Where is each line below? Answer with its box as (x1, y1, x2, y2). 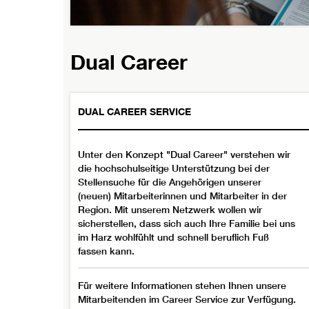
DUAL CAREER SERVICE (78, 106, 191, 118)
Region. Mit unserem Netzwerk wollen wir (78, 203, 262, 217)
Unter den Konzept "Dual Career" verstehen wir (78, 148, 290, 161)
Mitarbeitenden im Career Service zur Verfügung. (78, 293, 296, 306)
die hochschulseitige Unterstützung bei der (78, 162, 270, 175)
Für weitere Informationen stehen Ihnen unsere (78, 279, 286, 292)
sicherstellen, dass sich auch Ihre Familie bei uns (78, 217, 295, 230)
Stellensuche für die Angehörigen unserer (78, 176, 261, 189)
